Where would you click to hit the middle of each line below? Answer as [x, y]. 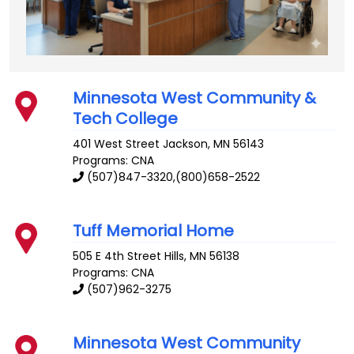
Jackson [186, 144]
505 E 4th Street [117, 256]
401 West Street [117, 144]
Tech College [126, 119]
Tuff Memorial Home [154, 231]
